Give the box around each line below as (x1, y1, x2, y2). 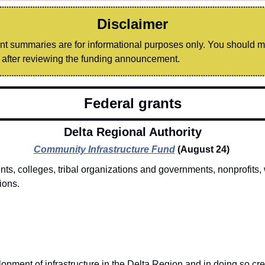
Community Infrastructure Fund (33, 144, 175, 155)
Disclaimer (97, 16, 168, 33)
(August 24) (177, 144, 232, 155)
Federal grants (83, 95, 182, 112)
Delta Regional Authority (63, 125, 202, 139)
